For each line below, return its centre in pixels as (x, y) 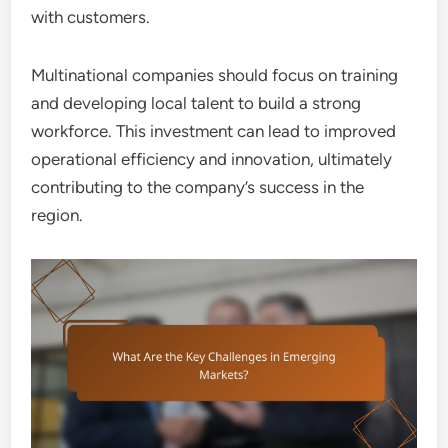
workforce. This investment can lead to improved (214, 131)
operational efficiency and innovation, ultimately (212, 159)
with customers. (91, 17)
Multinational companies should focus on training (215, 75)
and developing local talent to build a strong (196, 103)
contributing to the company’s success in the (198, 187)
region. (57, 215)
